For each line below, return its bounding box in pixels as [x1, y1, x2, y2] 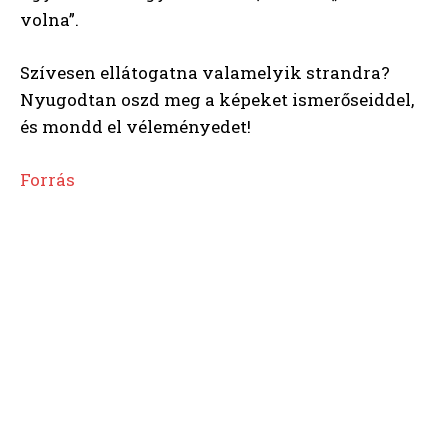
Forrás [20, 168, 75, 192]
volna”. [20, 8, 79, 32]
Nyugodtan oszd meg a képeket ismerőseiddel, [20, 88, 414, 112]
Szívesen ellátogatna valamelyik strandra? [20, 61, 390, 85]
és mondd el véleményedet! [20, 115, 251, 139]
